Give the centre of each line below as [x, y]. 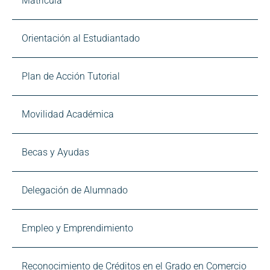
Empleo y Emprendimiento [77, 228]
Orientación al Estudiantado [81, 38]
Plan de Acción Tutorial [71, 76]
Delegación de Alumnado [75, 190]
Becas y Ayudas [55, 152]
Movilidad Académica [68, 114]
